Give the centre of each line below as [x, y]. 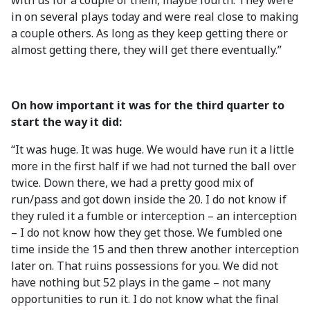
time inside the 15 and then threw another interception [155, 249]
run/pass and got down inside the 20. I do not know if [149, 199]
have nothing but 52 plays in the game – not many [141, 282]
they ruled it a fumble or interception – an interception [154, 216]
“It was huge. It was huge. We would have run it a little [153, 149]
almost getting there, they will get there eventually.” [146, 50]
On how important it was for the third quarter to [148, 105]
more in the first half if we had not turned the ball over [154, 166]
